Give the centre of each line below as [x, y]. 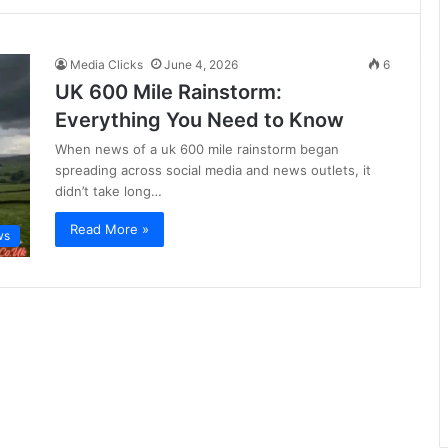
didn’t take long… [108, 191]
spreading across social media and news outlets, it [213, 170]
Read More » [109, 229]
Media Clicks [106, 64]
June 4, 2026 [201, 64]
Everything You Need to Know [199, 120]
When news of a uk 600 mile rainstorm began [197, 149]
